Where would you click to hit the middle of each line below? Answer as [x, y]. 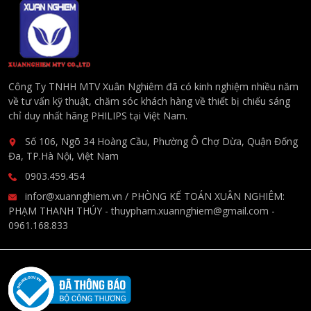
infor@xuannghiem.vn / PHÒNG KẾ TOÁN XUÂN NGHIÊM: [153, 196]
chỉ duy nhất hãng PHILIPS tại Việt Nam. [98, 116]
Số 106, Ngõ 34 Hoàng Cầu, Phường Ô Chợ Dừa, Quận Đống [160, 141]
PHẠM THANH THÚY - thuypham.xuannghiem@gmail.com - [142, 211]
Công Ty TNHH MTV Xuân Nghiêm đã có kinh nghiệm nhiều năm [153, 86]
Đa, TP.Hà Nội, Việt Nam [64, 156]
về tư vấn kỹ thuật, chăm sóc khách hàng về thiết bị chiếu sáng [149, 101]
